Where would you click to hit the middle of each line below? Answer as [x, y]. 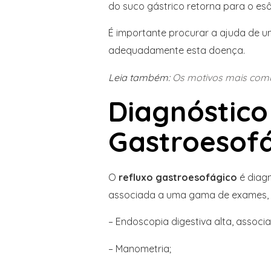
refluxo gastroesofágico [178, 177]
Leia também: [140, 77]
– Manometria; [139, 248]
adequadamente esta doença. [176, 51]
